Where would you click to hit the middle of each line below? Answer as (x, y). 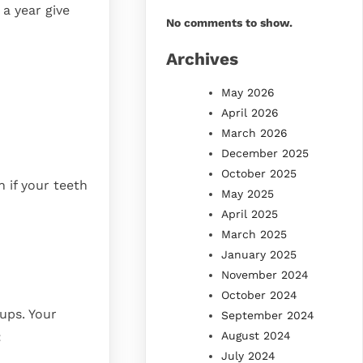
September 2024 (268, 315)
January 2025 (259, 254)
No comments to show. (230, 22)
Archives (203, 58)
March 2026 (255, 132)
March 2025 (254, 234)
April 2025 (250, 214)
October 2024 (260, 295)
